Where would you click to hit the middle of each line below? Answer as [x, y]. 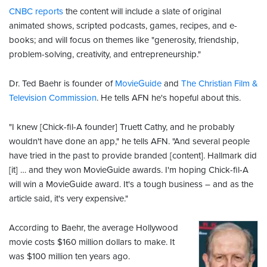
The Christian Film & [220, 84]
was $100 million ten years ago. [69, 257]
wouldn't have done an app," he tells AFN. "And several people [129, 142]
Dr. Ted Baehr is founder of [62, 84]
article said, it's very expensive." [69, 199]
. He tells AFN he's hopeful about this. [169, 98]
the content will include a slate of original [142, 12]
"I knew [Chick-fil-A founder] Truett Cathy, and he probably [122, 127]
